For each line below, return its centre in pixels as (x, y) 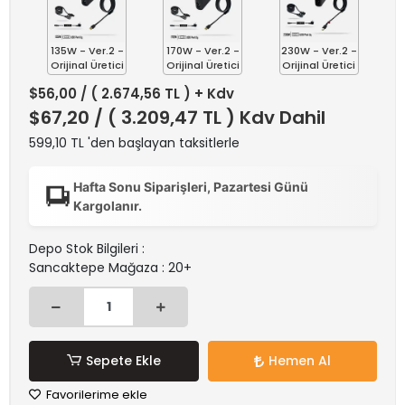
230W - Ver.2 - (319, 51)
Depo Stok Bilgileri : (87, 249)
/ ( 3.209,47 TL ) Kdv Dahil (210, 118)
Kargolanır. (108, 206)
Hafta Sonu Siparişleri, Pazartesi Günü (191, 187)
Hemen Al (299, 361)
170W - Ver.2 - (202, 51)
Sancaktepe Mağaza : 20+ (110, 268)
